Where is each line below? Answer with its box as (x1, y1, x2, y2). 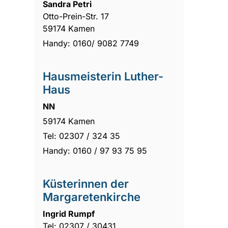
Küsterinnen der (43, 177, 129, 190)
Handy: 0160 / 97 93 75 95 (43, 145, 148, 156)
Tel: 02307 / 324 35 (43, 130, 121, 141)
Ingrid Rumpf (43, 208, 95, 219)
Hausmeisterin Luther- (43, 69, 164, 83)
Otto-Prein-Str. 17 (43, 11, 109, 21)
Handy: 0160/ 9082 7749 (43, 38, 139, 48)
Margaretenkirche (43, 190, 141, 204)
